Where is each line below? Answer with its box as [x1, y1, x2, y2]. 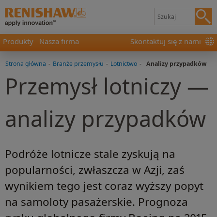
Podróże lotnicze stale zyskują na [5, 146, 175, 162]
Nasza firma [39, 36, 79, 46]
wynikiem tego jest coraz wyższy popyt [5, 178, 203, 194]
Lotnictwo [110, 60, 137, 68]
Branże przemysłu [53, 60, 104, 68]
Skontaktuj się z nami [130, 36, 201, 46]
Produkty [3, 36, 33, 46]
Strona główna [5, 60, 46, 68]
